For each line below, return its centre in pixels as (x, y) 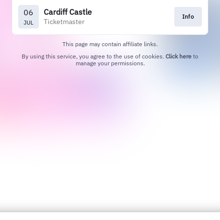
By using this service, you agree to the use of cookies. (94, 56)
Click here (179, 56)
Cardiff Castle (68, 12)
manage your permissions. (110, 63)
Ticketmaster (64, 21)
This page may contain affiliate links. (110, 44)
